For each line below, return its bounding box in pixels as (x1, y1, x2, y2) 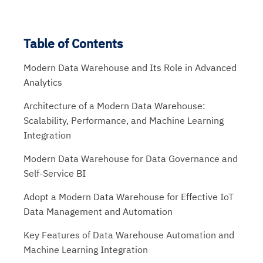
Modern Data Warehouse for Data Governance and (23, 153, 238, 164)
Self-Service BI (23, 167, 86, 179)
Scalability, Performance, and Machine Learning (23, 114, 224, 126)
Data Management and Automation (23, 205, 173, 217)
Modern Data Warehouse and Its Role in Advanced (23, 62, 237, 73)
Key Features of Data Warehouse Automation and (23, 229, 234, 241)
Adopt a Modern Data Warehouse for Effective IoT (23, 191, 234, 203)
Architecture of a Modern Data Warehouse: (23, 100, 205, 112)
